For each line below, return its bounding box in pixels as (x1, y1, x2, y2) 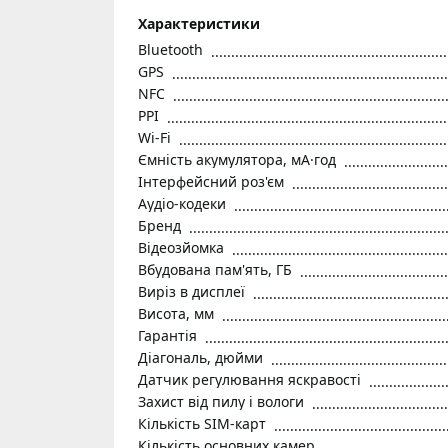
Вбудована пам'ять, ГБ (138, 260, 292, 279)
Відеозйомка (138, 238, 224, 257)
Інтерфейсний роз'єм (138, 172, 284, 191)
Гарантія (138, 326, 197, 345)
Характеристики (138, 14, 260, 33)
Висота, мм (138, 304, 214, 323)
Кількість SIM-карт (138, 414, 266, 433)
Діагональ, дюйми (138, 348, 263, 367)
